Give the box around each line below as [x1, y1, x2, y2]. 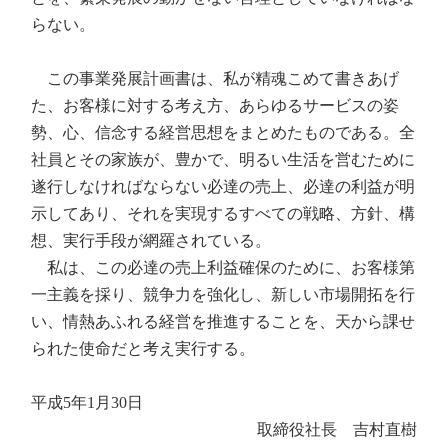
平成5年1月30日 [31, 394, 144, 411]
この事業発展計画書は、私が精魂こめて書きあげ [31, 70, 400, 87]
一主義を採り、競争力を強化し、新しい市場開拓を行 [31, 286, 416, 303]
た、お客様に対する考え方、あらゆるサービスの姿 [31, 97, 400, 114]
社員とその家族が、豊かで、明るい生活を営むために [31, 151, 416, 168]
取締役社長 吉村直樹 [256, 421, 417, 438]
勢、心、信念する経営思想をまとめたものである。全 [31, 124, 416, 141]
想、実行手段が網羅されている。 [31, 232, 272, 249]
